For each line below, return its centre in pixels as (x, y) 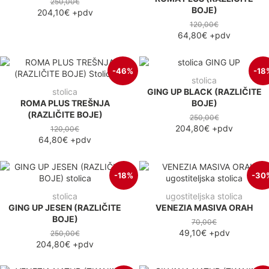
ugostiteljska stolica (204, 196)
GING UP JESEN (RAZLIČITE (65, 207)
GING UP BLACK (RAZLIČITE (204, 91)
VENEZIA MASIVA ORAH (204, 207)
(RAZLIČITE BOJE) (65, 114)
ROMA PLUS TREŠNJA (65, 103)
